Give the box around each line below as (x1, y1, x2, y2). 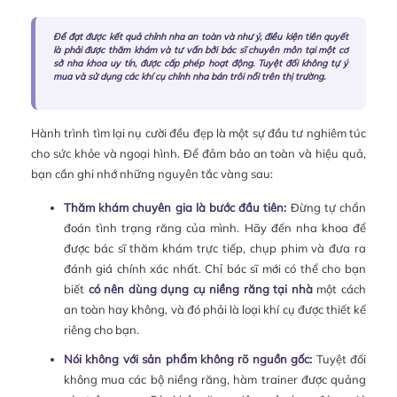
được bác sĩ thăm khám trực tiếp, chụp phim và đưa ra (63, 240, 366, 255)
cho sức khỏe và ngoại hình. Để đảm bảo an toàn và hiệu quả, (31, 145, 366, 160)
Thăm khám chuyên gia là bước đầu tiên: (63, 199, 287, 214)
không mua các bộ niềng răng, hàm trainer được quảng (63, 371, 366, 386)
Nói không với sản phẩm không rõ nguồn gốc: (63, 351, 313, 366)
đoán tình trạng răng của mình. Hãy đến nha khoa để (63, 220, 366, 235)
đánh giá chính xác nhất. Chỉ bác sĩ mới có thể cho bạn (63, 261, 366, 276)
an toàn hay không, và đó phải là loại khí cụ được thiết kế (63, 301, 366, 316)
